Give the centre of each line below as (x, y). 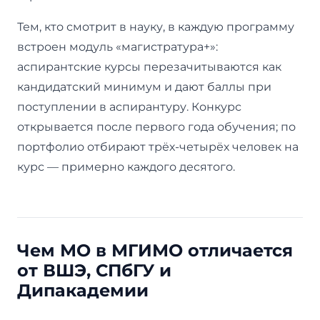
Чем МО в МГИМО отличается (155, 250)
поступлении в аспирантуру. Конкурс (129, 106)
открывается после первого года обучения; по (156, 126)
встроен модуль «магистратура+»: (117, 46)
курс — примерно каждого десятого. (126, 166)
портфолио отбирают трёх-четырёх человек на (158, 146)
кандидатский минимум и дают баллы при (144, 86)
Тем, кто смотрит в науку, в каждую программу (156, 26)
